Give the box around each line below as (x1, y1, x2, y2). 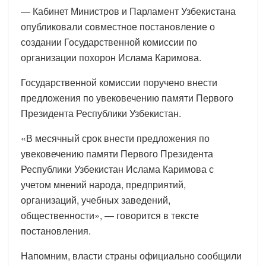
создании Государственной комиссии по (21, 34, 197, 49)
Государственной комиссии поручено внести (21, 75, 217, 89)
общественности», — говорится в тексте (21, 208, 199, 222)
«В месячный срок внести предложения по (21, 131, 210, 145)
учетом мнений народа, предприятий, (21, 177, 186, 191)
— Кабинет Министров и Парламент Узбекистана (21, 4, 236, 18)
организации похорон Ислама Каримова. (21, 50, 201, 64)
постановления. (21, 223, 91, 237)
